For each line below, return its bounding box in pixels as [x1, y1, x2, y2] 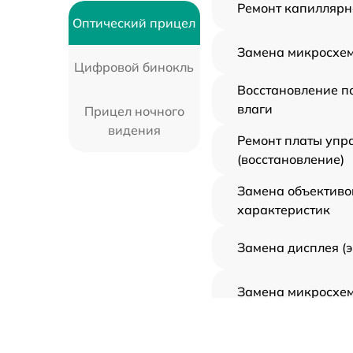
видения [107, 122, 161, 139]
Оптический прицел [72, 15, 196, 32]
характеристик [236, 202, 330, 218]
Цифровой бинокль [74, 59, 195, 76]
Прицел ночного [84, 103, 184, 120]
